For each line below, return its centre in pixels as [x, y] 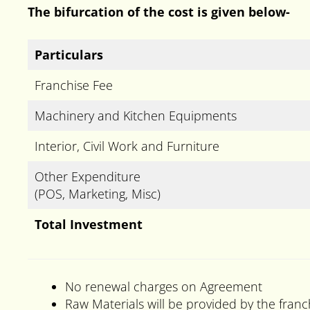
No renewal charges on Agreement [164, 286]
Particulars [69, 54]
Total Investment [89, 224]
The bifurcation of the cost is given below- [159, 11]
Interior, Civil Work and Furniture [127, 146]
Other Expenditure [88, 176]
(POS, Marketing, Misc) [98, 193]
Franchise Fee [74, 85]
